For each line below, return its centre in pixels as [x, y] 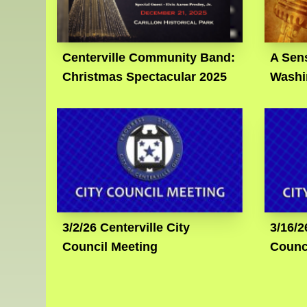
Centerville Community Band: [149, 57]
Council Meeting [110, 246]
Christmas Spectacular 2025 [145, 76]
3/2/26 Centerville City [126, 227]
